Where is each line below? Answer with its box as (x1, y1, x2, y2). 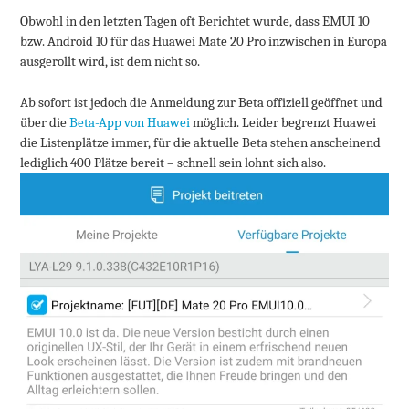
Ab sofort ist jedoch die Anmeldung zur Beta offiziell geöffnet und (20, 93, 383, 110)
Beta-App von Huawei (69, 113, 191, 131)
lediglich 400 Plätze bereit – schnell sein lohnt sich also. (20, 153, 327, 171)
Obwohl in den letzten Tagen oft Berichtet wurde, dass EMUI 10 (20, 13, 371, 30)
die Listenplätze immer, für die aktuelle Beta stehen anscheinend (20, 133, 382, 151)
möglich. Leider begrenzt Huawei (190, 113, 377, 131)
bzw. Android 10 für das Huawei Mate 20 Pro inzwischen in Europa (20, 33, 388, 50)
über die (20, 113, 70, 131)
